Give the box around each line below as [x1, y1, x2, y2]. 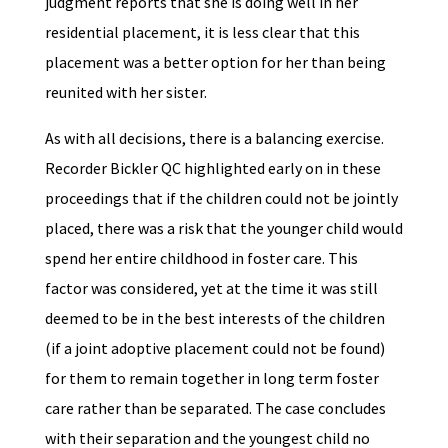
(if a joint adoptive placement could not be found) [44, 338, 385, 359]
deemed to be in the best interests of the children [44, 308, 385, 329]
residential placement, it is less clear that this [44, 22, 360, 43]
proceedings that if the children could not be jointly [44, 188, 398, 209]
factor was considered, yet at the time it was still [44, 278, 378, 299]
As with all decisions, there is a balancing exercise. [44, 128, 384, 149]
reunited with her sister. [44, 82, 210, 103]
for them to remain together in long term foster [44, 368, 379, 389]
